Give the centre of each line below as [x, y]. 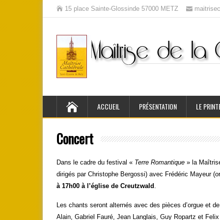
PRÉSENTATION [158, 106]
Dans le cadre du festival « [96, 162]
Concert [75, 138]
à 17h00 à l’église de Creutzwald [105, 186]
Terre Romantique [160, 162]
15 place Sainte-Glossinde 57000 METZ [122, 9]
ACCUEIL [109, 106]
